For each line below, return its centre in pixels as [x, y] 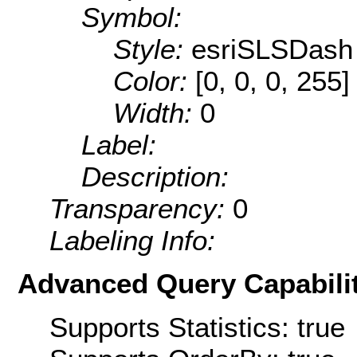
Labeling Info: [132, 241]
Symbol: [131, 18]
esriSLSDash [272, 49]
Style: [152, 49]
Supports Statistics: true [197, 327]
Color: [154, 81]
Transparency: [141, 209]
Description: [155, 177]
